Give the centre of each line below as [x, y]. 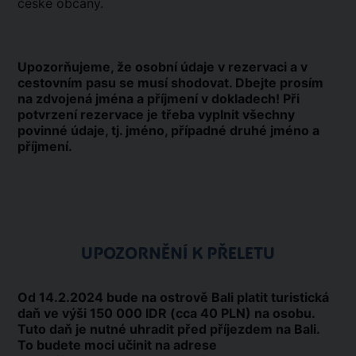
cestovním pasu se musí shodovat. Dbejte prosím [170, 83]
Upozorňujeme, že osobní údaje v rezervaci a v [163, 67]
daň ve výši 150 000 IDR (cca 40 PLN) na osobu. [166, 313]
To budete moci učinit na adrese [117, 345]
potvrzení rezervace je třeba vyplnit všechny [156, 114]
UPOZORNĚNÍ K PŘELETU [178, 253]
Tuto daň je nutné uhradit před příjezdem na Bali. [169, 329]
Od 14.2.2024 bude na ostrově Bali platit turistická [173, 297]
